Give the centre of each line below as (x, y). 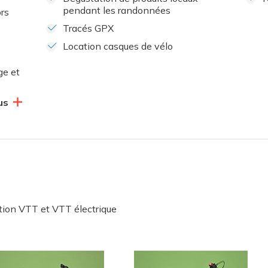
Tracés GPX (89, 28)
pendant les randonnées (117, 10)
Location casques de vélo (118, 46)
